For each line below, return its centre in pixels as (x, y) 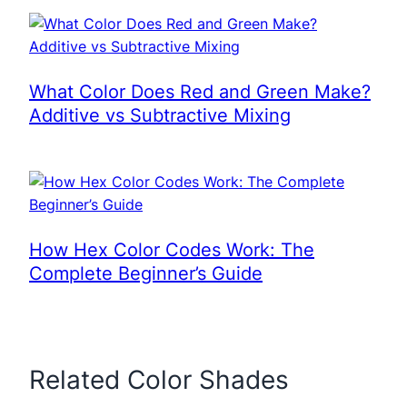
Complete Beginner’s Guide (146, 273)
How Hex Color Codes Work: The (172, 250)
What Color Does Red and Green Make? (200, 92)
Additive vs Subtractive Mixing (160, 115)
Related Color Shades (159, 380)
